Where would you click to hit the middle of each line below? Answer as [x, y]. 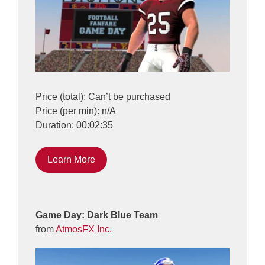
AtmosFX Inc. [84, 230]
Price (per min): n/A [76, 111]
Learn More [71, 160]
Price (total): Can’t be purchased [103, 97]
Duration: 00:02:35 [74, 125]
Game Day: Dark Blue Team [97, 215]
